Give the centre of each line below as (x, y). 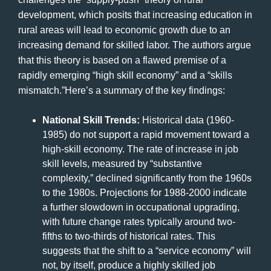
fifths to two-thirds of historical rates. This (129, 236)
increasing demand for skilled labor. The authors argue (135, 45)
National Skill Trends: (91, 120)
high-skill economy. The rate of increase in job (140, 149)
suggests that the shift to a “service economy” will (147, 250)
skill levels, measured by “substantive (122, 163)
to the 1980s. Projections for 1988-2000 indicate (145, 192)
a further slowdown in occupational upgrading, (141, 207)
